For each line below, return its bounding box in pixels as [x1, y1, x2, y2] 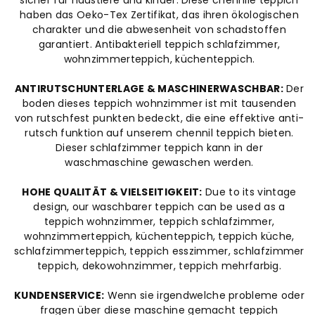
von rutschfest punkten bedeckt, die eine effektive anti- [14, 110, 304, 125]
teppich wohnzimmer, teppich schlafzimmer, [44, 214, 275, 229]
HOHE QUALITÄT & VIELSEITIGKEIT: [22, 184, 202, 199]
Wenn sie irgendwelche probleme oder [104, 288, 305, 302]
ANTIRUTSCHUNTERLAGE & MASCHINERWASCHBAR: [14, 81, 283, 96]
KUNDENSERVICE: [14, 288, 105, 302]
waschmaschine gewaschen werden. [65, 155, 254, 169]
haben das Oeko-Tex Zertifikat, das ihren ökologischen [20, 7, 299, 22]
